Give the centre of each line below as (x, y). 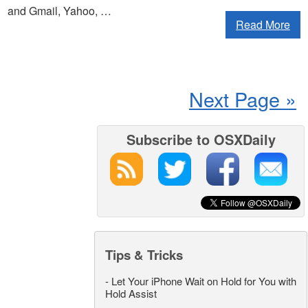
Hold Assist (131, 294)
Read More (263, 25)
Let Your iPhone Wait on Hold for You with (204, 281)
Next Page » (243, 99)
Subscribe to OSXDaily (201, 140)
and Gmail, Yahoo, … (59, 11)
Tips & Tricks (144, 255)
